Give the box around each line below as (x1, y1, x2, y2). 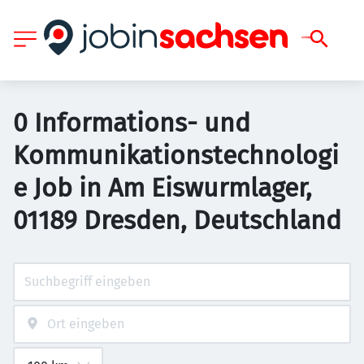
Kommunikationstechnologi (13, 140, 339, 171)
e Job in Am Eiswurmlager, (13, 172, 312, 203)
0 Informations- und (13, 107, 250, 138)
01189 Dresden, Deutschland (13, 205, 341, 236)
